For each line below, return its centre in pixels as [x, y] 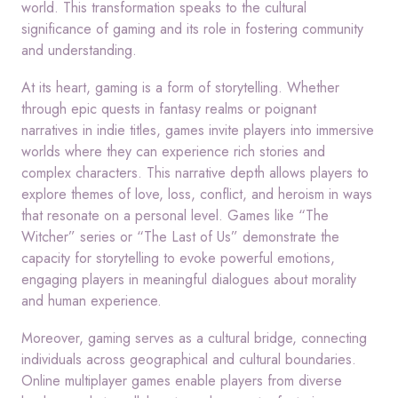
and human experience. [92, 301]
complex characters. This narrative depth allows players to [195, 173]
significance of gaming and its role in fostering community [192, 29]
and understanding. [79, 50]
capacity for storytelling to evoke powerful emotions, [178, 258]
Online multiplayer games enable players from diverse [182, 381]
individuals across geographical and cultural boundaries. [189, 359]
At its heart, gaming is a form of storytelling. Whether [180, 88]
